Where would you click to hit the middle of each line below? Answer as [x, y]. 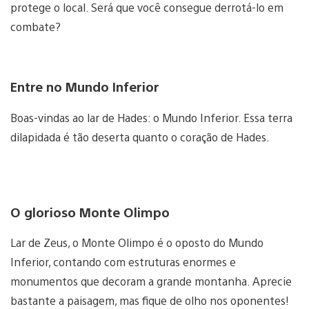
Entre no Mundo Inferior [85, 87]
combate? [36, 27]
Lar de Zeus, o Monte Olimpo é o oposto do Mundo [137, 243]
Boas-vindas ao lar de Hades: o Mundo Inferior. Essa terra [151, 117]
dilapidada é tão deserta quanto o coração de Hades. [140, 137]
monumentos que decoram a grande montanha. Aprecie [151, 281]
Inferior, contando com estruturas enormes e [123, 262]
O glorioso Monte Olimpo [90, 211]
